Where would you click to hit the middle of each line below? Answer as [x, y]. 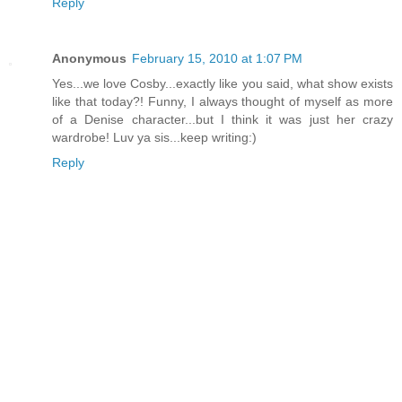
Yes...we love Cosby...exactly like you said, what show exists [223, 84]
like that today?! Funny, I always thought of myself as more [223, 102]
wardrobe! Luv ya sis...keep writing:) [154, 138]
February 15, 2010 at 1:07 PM [217, 59]
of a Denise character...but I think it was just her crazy [223, 120]
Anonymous [89, 59]
